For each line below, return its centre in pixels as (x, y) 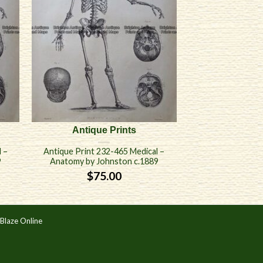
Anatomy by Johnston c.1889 (104, 161)
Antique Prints (104, 130)
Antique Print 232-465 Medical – (104, 151)
